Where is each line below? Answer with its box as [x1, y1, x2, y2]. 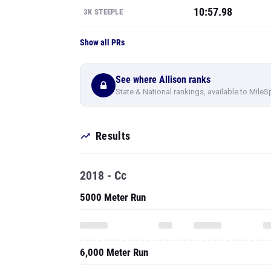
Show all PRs [80, 38, 125, 47]
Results [96, 129, 131, 142]
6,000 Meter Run [80, 246, 148, 258]
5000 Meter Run [80, 191, 146, 203]
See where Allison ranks [116, 73, 211, 85]
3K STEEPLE [83, 7, 123, 16]
